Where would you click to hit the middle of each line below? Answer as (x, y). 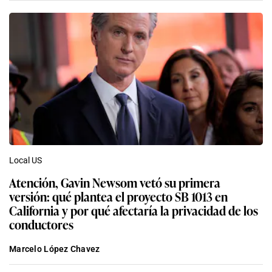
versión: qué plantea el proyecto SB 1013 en (118, 196)
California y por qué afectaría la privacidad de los (134, 210)
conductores (41, 224)
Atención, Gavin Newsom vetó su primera (115, 182)
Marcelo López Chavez (55, 249)
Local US (25, 161)
